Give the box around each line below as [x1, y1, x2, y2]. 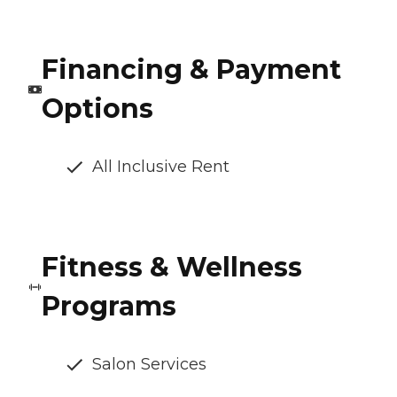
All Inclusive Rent [92, 157, 230, 177]
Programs [42, 290, 177, 323]
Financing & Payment [41, 53, 341, 87]
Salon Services [92, 354, 206, 375]
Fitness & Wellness [42, 251, 303, 284]
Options [41, 92, 153, 126]
